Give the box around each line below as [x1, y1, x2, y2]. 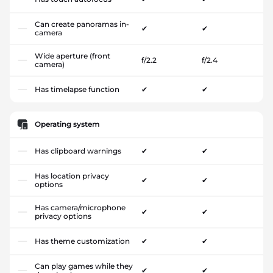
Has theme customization [35, 236, 130, 246]
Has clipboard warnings [35, 146, 121, 155]
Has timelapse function [35, 84, 119, 94]
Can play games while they [35, 261, 133, 271]
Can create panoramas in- [35, 19, 129, 29]
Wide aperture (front [35, 51, 110, 60]
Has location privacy [35, 171, 109, 180]
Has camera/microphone [35, 202, 126, 212]
